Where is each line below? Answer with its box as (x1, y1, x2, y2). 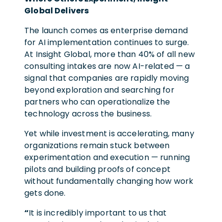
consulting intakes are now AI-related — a (24, 60, 190, 72)
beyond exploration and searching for (24, 84, 174, 96)
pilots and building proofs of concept (24, 163, 170, 175)
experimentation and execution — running (24, 151, 190, 163)
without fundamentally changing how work (24, 175, 194, 187)
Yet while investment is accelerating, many (24, 127, 194, 139)
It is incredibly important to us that (29, 207, 167, 219)
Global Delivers (24, 4, 89, 16)
